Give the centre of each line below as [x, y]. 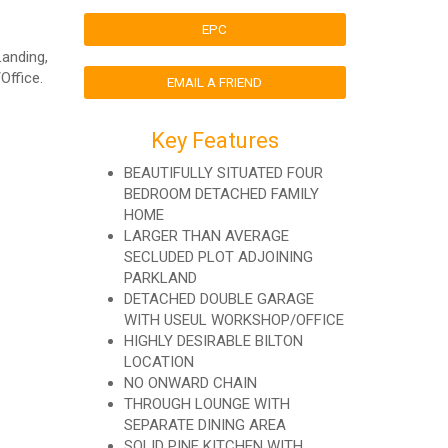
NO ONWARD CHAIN [190, 383]
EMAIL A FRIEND [215, 82]
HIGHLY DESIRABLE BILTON [213, 341]
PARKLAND [160, 278]
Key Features [214, 140]
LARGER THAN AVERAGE [206, 236]
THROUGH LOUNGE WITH [206, 404]
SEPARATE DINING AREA [204, 425]
